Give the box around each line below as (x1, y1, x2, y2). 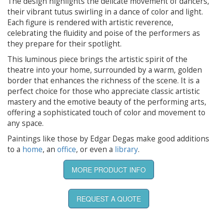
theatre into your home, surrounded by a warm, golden (7, 64, 202, 75)
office (57, 144, 76, 155)
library (115, 144, 138, 155)
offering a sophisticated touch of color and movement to (7, 107, 205, 118)
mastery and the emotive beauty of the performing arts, (7, 96, 206, 107)
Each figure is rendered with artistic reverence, (7, 17, 173, 28)
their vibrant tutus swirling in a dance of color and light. (7, 6, 203, 17)
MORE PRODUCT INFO (71, 164, 146, 174)
